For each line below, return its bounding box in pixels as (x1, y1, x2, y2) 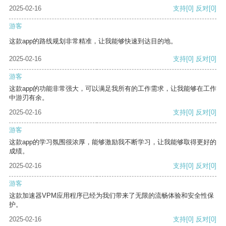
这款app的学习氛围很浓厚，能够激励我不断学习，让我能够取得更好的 (9, 138, 216, 146)
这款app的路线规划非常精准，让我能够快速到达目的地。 (9, 37, 177, 45)
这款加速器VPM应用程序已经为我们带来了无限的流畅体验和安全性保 (9, 192, 214, 200)
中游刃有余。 (9, 94, 48, 102)
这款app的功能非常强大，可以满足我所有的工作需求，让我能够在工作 (9, 85, 216, 93)
